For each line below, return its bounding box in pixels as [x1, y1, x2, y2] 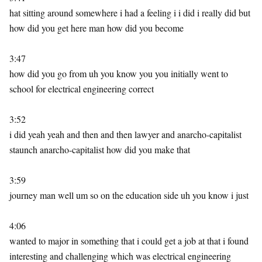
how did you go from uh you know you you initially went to [9, 67, 228, 80]
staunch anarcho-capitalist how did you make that [9, 143, 190, 156]
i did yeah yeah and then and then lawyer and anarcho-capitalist [9, 128, 242, 140]
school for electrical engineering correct [9, 82, 154, 95]
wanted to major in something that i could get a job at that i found [9, 235, 249, 247]
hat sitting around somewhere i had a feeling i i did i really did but [9, 6, 250, 19]
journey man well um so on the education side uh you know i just [9, 189, 249, 201]
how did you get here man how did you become [9, 22, 184, 34]
